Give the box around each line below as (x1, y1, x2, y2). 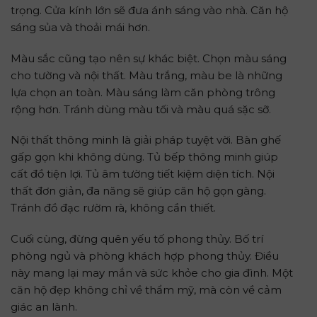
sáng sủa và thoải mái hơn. (11, 21, 150, 35)
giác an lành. (11, 299, 77, 313)
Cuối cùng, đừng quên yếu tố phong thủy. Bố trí (11, 231, 263, 246)
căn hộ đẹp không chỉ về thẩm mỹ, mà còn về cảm (11, 282, 282, 296)
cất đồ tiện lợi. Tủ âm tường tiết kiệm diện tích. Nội (11, 167, 275, 181)
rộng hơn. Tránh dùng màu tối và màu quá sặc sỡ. (11, 102, 271, 116)
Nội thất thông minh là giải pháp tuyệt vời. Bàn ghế (11, 133, 281, 147)
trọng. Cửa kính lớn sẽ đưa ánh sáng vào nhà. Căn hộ (11, 4, 288, 18)
